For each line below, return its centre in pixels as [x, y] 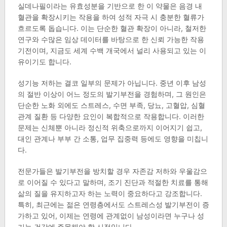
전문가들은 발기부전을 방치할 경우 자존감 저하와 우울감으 [112, 171]
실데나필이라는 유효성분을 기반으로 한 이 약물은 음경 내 [110, 6]
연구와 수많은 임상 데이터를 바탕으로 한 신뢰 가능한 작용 [111, 40]
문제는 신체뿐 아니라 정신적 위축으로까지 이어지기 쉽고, [110, 128]
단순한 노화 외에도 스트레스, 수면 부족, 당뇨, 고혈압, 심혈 [111, 105]
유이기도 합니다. [44, 62]
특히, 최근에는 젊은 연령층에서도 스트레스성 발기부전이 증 [113, 205]
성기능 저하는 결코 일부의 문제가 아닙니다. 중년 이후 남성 [112, 83]
